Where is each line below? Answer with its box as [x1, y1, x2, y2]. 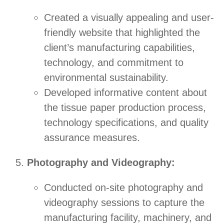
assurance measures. [44, 132, 140, 143]
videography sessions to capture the [44, 197, 204, 208]
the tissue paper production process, [44, 102, 206, 113]
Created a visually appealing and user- [44, 12, 214, 23]
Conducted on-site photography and [44, 182, 203, 193]
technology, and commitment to [44, 57, 183, 68]
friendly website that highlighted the [44, 27, 200, 38]
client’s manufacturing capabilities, [44, 42, 195, 53]
